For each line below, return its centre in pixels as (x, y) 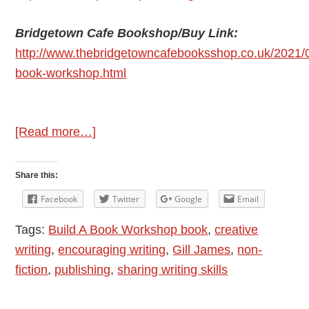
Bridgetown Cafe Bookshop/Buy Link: (127, 33)
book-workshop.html (71, 73)
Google (189, 199)
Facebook (59, 199)
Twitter (126, 199)
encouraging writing (112, 250)
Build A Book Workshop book (128, 230)
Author (114, 151)
